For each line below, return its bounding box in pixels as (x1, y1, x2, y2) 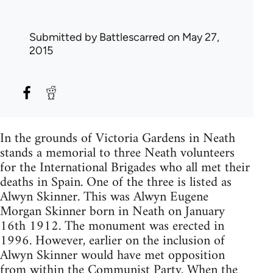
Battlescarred (99, 30, 165, 44)
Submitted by (29, 30, 99, 44)
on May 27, (165, 30, 219, 44)
